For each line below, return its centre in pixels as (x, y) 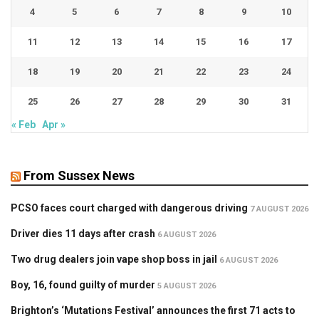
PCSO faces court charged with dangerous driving (129, 208)
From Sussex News (79, 176)
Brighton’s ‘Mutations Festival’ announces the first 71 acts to (153, 311)
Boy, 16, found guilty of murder (83, 285)
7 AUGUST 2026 (279, 209)
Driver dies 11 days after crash (83, 234)
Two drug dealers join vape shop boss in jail (114, 260)
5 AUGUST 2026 (187, 286)
